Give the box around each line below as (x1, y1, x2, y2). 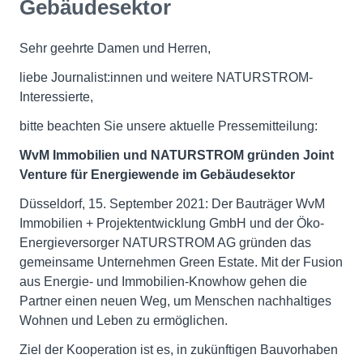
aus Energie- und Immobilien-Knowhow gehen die (19, 275, 307, 288)
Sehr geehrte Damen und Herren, (19, 41, 211, 55)
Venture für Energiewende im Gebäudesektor (19, 168, 295, 181)
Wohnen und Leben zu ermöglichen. (19, 314, 228, 327)
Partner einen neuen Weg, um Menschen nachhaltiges (19, 294, 331, 308)
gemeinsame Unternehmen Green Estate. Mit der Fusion (19, 255, 343, 269)
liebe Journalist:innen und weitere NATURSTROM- (19, 70, 313, 84)
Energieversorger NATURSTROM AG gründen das (19, 236, 311, 250)
